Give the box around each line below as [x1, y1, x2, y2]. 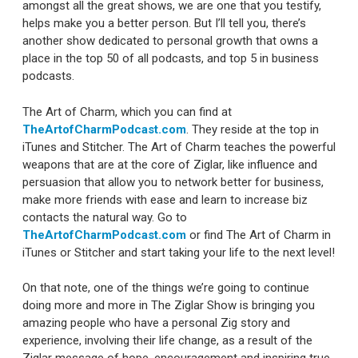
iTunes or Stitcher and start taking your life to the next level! [22, 245, 335, 260]
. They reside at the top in [186, 121, 319, 137]
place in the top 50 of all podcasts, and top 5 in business [22, 51, 319, 66]
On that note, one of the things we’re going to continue [22, 280, 309, 296]
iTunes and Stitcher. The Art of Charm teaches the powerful [22, 139, 336, 154]
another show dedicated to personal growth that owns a [22, 34, 318, 49]
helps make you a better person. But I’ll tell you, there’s [22, 16, 306, 31]
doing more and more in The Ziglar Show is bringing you [22, 298, 315, 313]
